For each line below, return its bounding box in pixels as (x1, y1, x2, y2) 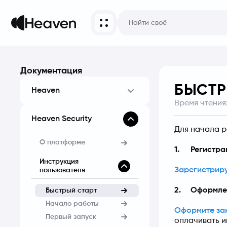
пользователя (40, 166, 85, 174)
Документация (20, 66, 82, 75)
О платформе (40, 139, 85, 146)
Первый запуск (46, 213, 96, 220)
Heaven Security (31, 115, 92, 123)
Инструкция (40, 158, 79, 165)
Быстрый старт (46, 186, 97, 194)
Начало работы (46, 200, 99, 207)
